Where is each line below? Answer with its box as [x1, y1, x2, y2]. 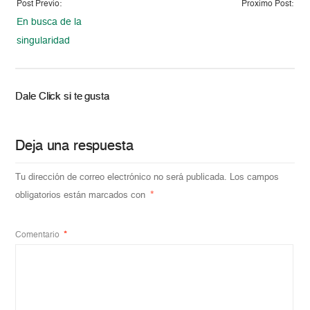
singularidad [17, 35, 71, 46]
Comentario [15, 230, 62, 239]
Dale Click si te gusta [15, 91, 109, 102]
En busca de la [17, 17, 82, 27]
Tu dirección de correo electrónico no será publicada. [15, 172, 228, 182]
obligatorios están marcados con [15, 190, 149, 200]
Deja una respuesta [15, 139, 134, 154]
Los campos [230, 172, 280, 182]
